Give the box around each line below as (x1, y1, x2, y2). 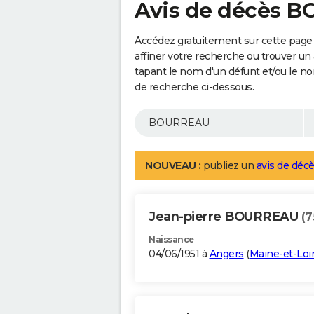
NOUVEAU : (145, 159, 201, 172)
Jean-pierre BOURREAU (149, 209, 301, 225)
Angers (209, 247, 244, 261)
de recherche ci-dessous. (135, 81, 254, 94)
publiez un (200, 159, 257, 172)
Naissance (149, 234, 194, 245)
